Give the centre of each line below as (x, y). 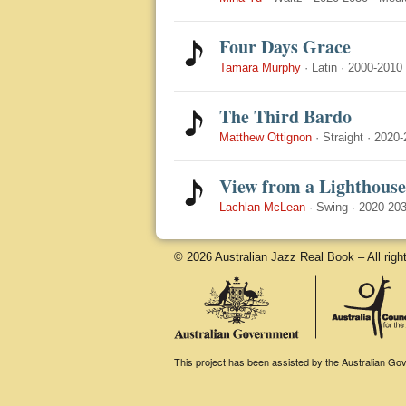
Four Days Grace (285, 47)
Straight (343, 137)
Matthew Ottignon (266, 137)
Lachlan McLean (262, 207)
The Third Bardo (285, 116)
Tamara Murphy (260, 68)
